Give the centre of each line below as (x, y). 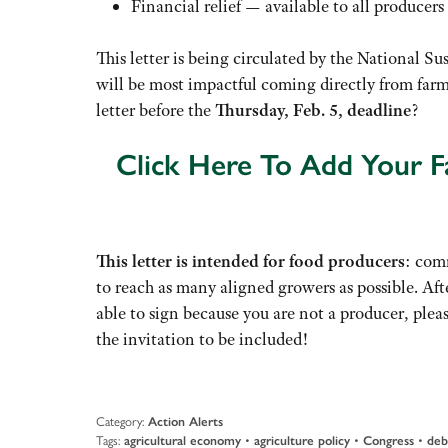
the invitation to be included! (202, 339)
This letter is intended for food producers (250, 261)
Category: (120, 421)
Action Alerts (185, 421)
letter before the (155, 109)
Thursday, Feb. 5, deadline (313, 109)
